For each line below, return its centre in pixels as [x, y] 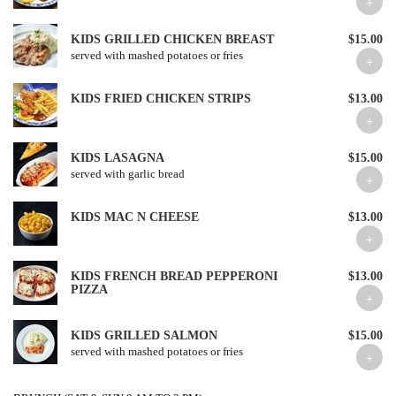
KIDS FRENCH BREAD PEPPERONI [174, 276]
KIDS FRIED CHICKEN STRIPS [161, 99]
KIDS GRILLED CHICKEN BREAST [172, 39]
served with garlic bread [128, 174]
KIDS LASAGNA [118, 158]
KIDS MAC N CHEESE [135, 217]
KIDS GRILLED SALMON [144, 335]
